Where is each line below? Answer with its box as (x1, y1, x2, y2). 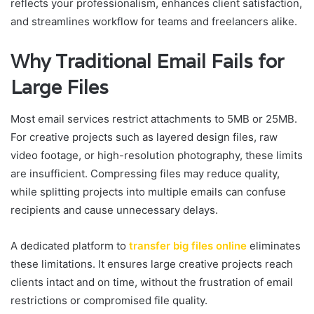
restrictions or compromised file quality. (11, 293, 207, 307)
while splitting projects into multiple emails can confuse (11, 184, 286, 198)
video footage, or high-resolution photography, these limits (11, 148, 303, 162)
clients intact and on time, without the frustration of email (11, 275, 293, 289)
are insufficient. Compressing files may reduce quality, (11, 166, 280, 180)
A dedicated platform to (11, 238, 129, 252)
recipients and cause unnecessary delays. (11, 203, 218, 217)
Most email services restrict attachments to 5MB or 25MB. (11, 111, 297, 125)
